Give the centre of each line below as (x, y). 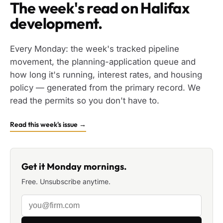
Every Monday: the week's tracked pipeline (95, 49)
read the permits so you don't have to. (85, 100)
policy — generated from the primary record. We (105, 87)
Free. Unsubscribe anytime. (66, 181)
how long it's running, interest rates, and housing (106, 74)
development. (56, 23)
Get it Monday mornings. (74, 167)
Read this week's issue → (48, 124)
